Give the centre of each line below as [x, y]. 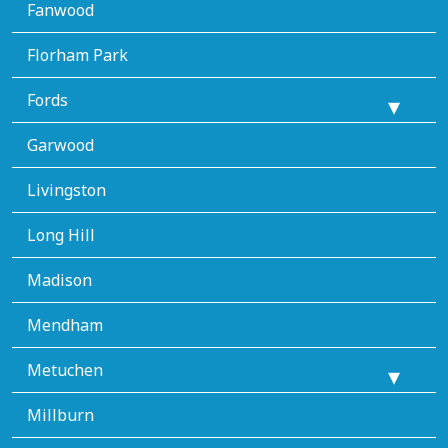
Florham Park [77, 54]
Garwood [60, 144]
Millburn [60, 414]
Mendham [65, 324]
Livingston [66, 189]
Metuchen [65, 369]
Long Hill [61, 234]
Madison [59, 279]
